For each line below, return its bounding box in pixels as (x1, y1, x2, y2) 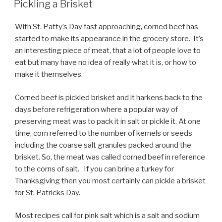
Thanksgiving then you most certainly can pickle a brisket (15, 176, 206, 185)
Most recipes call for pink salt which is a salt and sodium (15, 211, 200, 221)
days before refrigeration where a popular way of (15, 105, 178, 114)
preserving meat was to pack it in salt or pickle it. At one (15, 116, 201, 126)
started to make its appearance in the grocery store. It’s (15, 34, 204, 44)
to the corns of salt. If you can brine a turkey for (15, 164, 174, 173)
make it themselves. (15, 70, 83, 79)
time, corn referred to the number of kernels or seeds (15, 128, 192, 138)
